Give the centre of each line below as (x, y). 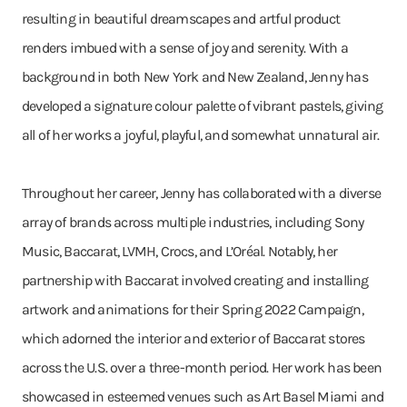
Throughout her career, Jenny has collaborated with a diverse (202, 193)
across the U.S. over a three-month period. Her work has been (202, 367)
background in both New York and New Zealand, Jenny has (195, 77)
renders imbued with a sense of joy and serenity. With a (185, 48)
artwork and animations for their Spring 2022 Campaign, (193, 309)
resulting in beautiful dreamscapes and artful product (181, 19)
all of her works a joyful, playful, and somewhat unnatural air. (201, 135)
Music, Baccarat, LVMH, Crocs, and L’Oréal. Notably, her (180, 251)
